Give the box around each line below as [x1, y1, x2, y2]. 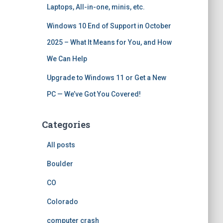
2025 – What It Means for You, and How [46, 38, 172, 46]
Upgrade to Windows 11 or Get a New [46, 74, 166, 82]
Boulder [46, 160, 73, 168]
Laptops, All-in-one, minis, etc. [46, 3, 145, 11]
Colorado [46, 198, 78, 206]
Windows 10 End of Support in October [46, 22, 171, 30]
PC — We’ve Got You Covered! [46, 90, 141, 98]
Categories [41, 118, 90, 130]
